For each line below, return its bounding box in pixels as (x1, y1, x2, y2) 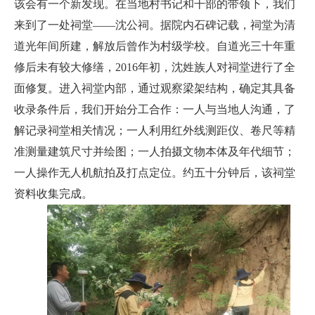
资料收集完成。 (14, 187, 93, 200)
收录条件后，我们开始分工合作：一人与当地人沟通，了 (14, 103, 295, 115)
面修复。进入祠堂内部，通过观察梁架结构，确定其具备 (14, 82, 295, 94)
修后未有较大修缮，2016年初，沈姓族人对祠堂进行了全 (14, 60, 295, 73)
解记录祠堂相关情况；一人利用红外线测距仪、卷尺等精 (14, 124, 295, 136)
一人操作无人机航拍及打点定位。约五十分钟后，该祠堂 (14, 166, 295, 179)
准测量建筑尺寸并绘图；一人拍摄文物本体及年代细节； (14, 145, 295, 157)
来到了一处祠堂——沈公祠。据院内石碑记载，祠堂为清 (14, 18, 295, 31)
